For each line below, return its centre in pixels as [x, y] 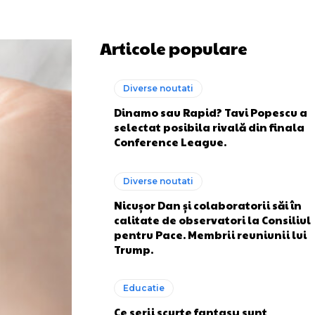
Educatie [144, 288]
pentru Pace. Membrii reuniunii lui [210, 234]
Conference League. [170, 142]
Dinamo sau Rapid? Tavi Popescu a [211, 112]
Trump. [134, 249]
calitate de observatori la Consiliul [212, 219]
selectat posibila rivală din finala [209, 127]
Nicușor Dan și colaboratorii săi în [208, 205]
